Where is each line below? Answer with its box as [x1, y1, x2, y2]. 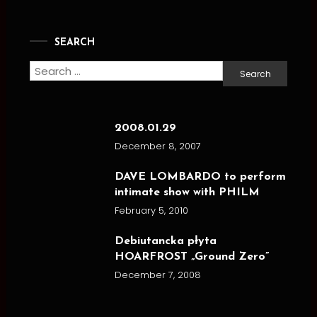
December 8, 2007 [115, 139, 202, 154]
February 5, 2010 [115, 204, 189, 218]
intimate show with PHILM [115, 187, 260, 199]
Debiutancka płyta [115, 236, 217, 248]
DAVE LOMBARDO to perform [115, 171, 287, 183]
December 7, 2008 [115, 268, 202, 282]
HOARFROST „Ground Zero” [115, 251, 270, 263]
